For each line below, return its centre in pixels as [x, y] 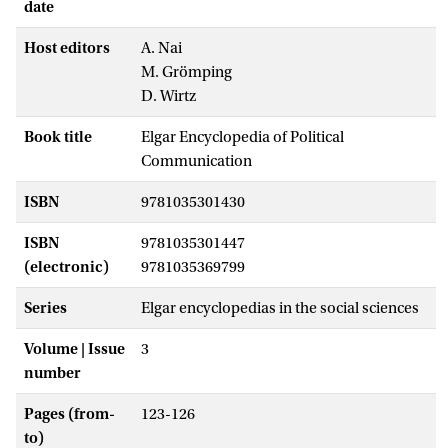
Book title [58, 136]
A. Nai [161, 47]
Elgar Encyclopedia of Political [242, 136]
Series [45, 307]
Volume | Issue [74, 348]
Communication [196, 160]
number [52, 372]
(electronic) [66, 266]
